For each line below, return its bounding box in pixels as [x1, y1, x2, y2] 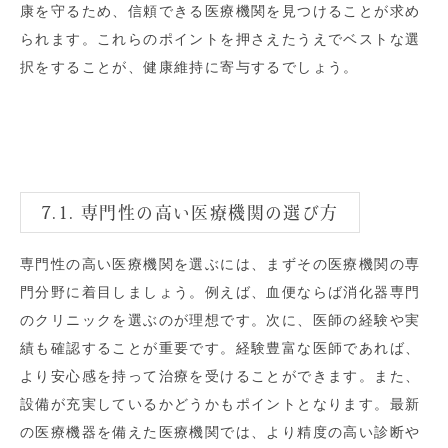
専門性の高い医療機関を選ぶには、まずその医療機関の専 [20, 255, 421, 272]
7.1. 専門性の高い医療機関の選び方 [41, 203, 339, 221]
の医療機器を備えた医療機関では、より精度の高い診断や [20, 423, 421, 440]
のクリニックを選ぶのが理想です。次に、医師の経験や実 [20, 311, 421, 328]
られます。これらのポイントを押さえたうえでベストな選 [20, 30, 421, 47]
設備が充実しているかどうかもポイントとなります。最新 [20, 395, 421, 412]
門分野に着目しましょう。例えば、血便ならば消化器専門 [20, 283, 421, 300]
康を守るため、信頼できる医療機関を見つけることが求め [20, 2, 421, 19]
